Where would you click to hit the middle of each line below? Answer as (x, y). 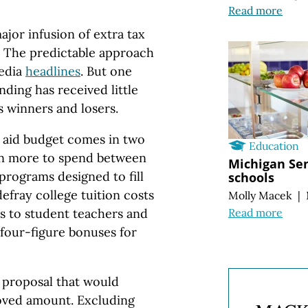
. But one (106, 71)
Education (274, 146)
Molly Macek (260, 196)
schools (251, 178)
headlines (53, 71)
